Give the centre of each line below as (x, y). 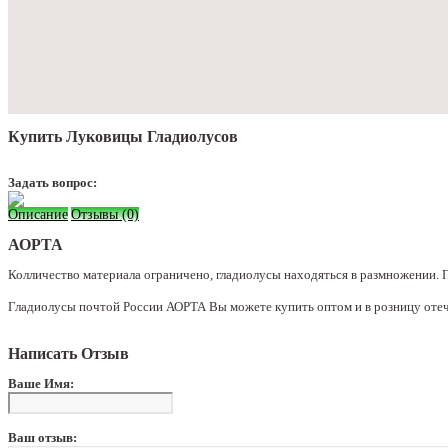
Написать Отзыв (68, 353)
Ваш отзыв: (42, 437)
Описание (38, 214)
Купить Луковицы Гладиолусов (123, 136)
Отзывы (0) (105, 214)
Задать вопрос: (52, 182)
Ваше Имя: (41, 383)
